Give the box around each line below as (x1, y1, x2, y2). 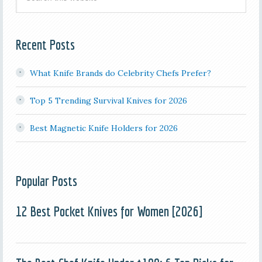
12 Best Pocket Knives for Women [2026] (15, 203, 202, 220)
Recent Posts (15, 36, 75, 53)
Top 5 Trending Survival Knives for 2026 (29, 95, 187, 106)
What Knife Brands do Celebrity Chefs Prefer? (29, 68, 211, 79)
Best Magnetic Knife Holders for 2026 (29, 123, 178, 134)
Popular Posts (15, 173, 77, 189)
